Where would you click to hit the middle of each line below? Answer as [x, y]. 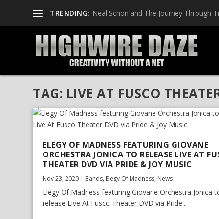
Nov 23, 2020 [61, 178]
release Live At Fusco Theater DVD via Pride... [115, 203]
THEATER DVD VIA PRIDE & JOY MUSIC [117, 164]
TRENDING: [70, 13]
